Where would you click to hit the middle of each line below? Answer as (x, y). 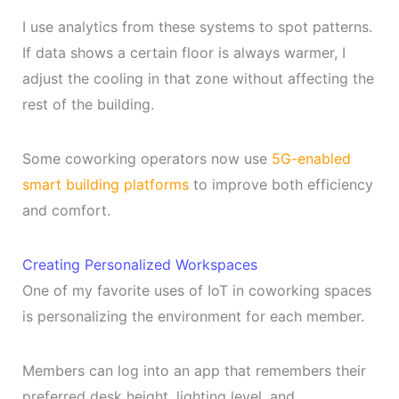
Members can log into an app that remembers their (194, 371)
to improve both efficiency (281, 185)
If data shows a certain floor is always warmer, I (183, 53)
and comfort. (66, 211)
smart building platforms (105, 185)
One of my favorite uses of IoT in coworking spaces (196, 291)
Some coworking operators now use (147, 159)
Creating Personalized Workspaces (139, 265)
